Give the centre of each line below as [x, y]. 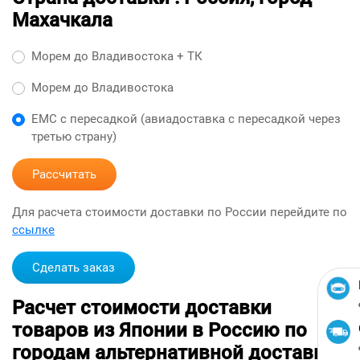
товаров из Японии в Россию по [160, 330]
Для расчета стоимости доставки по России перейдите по [180, 212]
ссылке [33, 230]
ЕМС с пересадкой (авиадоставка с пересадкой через [186, 119]
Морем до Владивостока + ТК [117, 56]
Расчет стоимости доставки [142, 308]
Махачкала [62, 20]
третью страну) [74, 137]
